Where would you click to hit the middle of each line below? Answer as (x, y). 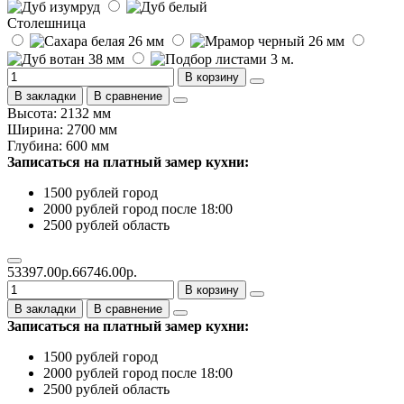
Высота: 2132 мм (59, 113)
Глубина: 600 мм (58, 145)
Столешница (46, 23)
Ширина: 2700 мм (62, 129)
